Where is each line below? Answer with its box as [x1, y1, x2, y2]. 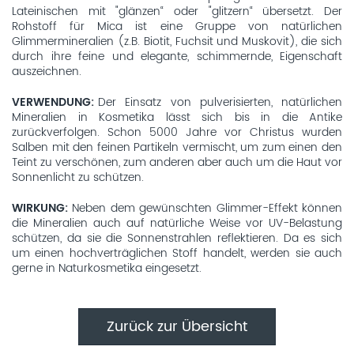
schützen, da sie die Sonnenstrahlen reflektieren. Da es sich [12, 229, 342, 247]
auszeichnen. [12, 62, 81, 81]
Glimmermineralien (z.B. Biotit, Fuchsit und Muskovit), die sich [12, 32, 342, 51]
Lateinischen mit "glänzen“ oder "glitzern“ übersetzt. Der [12, 2, 342, 21]
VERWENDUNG [12, 93, 91, 111]
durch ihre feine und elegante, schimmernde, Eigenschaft [12, 47, 342, 66]
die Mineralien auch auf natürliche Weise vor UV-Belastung [12, 214, 342, 232]
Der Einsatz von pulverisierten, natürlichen [98, 93, 342, 111]
